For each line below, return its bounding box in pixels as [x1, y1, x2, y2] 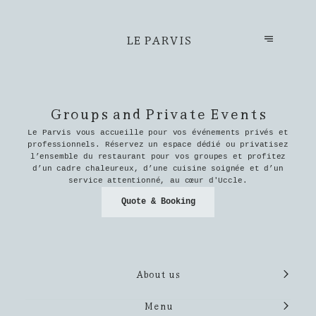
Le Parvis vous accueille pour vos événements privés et [28, 128, 288, 138]
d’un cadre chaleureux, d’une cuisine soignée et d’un [32, 164, 284, 174]
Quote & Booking [121, 197, 195, 207]
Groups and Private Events [49, 101, 267, 123]
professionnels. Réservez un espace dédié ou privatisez [28, 140, 288, 150]
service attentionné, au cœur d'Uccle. [68, 176, 248, 186]
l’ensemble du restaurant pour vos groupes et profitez [30, 152, 286, 162]
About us [135, 267, 181, 281]
